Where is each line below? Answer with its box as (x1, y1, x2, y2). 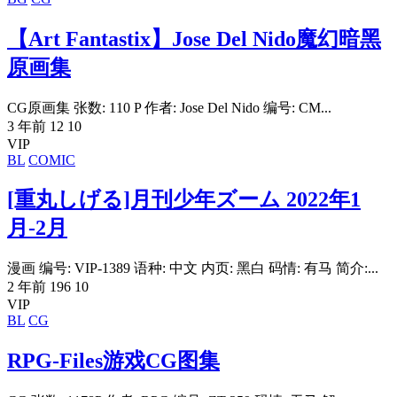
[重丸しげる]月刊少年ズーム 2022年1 (7, 188, 361, 212)
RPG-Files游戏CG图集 (7, 349, 220, 373)
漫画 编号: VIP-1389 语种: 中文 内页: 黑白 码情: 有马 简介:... (7, 261, 378, 276)
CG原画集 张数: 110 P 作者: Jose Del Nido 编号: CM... (7, 99, 331, 115)
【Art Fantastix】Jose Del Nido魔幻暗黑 (7, 27, 381, 51)
